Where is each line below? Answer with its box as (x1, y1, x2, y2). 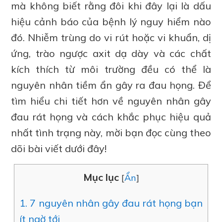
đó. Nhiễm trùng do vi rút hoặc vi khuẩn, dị (11, 31, 211, 44)
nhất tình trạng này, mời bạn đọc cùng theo (11, 126, 211, 139)
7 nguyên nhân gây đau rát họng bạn (27, 197, 203, 209)
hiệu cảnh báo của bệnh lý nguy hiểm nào (11, 15, 211, 28)
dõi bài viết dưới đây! (11, 142, 107, 155)
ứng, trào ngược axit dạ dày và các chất (11, 47, 211, 59)
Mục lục (83, 171, 119, 183)
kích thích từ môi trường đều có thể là (11, 63, 211, 75)
